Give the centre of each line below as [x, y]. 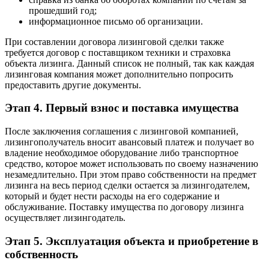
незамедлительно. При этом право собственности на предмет [131, 174]
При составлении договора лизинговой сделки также [114, 41]
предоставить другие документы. [73, 85]
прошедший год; [63, 10]
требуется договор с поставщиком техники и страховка [118, 52]
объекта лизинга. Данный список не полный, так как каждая [129, 63]
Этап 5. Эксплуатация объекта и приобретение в [131, 241]
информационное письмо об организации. [116, 21]
